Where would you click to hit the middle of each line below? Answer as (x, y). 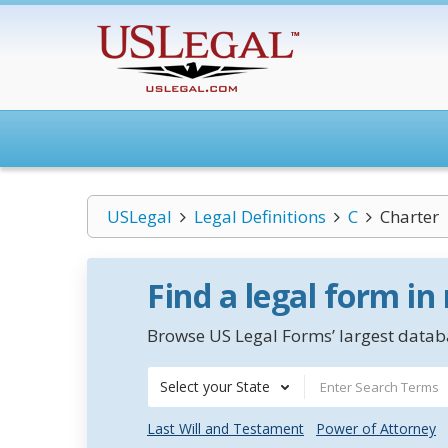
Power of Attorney (376, 428)
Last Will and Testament (225, 428)
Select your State (215, 386)
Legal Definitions (259, 216)
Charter (409, 216)
